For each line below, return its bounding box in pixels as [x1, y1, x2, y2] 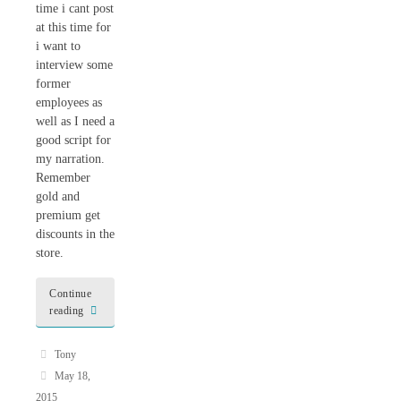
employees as [36, 96, 102, 110]
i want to [36, 39, 81, 54]
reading [49, 303, 84, 317]
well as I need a [36, 115, 115, 129]
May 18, [54, 370, 90, 383]
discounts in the [36, 227, 115, 242]
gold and [36, 190, 80, 204]
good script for [36, 133, 111, 148]
